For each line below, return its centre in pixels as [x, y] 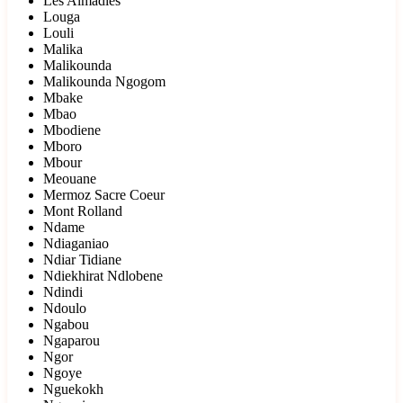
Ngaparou [72, 341]
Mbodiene [72, 130]
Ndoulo [65, 309]
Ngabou [66, 325]
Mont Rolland [83, 211]
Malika [63, 49]
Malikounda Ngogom [104, 82]
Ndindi [63, 292]
